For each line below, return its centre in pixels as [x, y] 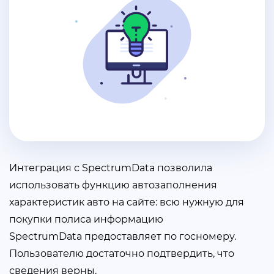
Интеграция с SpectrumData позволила [111, 168]
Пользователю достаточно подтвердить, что [122, 254]
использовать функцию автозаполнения [113, 185]
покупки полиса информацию [86, 219]
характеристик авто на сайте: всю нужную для [127, 202]
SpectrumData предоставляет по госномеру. [123, 236]
